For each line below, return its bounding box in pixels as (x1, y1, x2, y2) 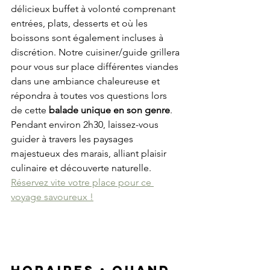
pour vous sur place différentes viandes (11, 61, 181, 73)
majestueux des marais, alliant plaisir (11, 148, 169, 160)
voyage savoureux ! (11, 191, 93, 203)
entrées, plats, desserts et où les (11, 17, 150, 30)
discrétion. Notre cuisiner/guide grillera (11, 46, 182, 58)
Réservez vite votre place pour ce (11, 177, 154, 189)
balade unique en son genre (49, 104, 170, 116)
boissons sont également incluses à (11, 32, 166, 44)
